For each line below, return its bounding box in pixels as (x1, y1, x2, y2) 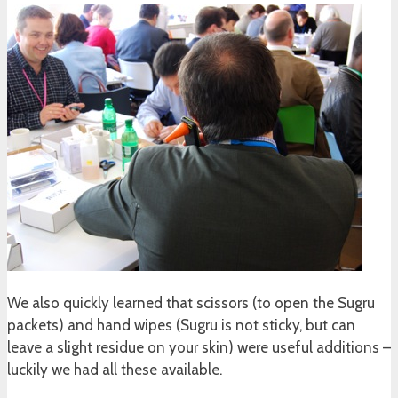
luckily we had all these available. (7, 361, 222, 379)
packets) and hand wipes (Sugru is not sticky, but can (7, 316, 355, 335)
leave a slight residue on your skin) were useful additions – (7, 338, 391, 357)
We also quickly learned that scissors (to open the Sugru (7, 294, 375, 313)
